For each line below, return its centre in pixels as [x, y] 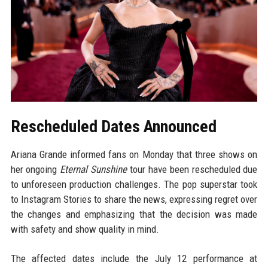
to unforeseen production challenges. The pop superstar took [134, 185]
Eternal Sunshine [94, 170]
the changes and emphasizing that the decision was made [134, 214]
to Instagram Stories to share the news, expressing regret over [134, 200]
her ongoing [35, 170]
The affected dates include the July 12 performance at [134, 259]
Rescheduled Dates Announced [113, 127]
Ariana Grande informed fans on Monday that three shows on [134, 155]
